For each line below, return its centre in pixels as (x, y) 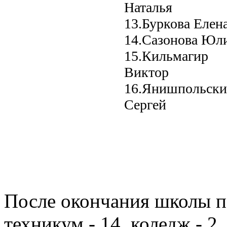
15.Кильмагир (166, 56)
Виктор (146, 72)
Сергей (145, 104)
